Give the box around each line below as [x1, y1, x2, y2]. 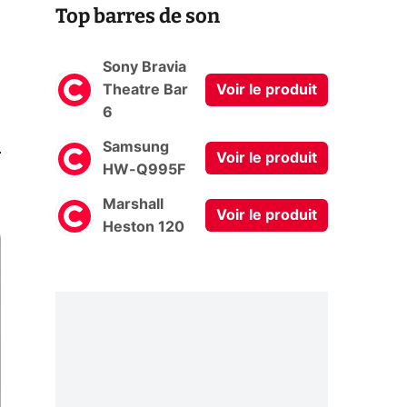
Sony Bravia [103, 59, 186, 74]
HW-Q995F [103, 162, 185, 177]
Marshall [103, 196, 164, 212]
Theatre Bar [103, 82, 188, 97]
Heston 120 [103, 219, 184, 234]
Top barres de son [55, 4, 220, 28]
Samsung [103, 139, 169, 154]
